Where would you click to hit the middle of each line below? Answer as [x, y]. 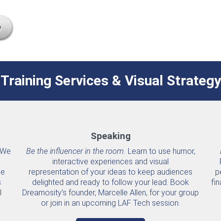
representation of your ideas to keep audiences [110, 172]
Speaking [110, 136]
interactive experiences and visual [110, 161]
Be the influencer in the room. [76, 151]
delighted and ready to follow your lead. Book [110, 182]
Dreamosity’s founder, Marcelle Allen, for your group [110, 192]
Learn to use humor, [160, 151]
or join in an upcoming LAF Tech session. [110, 203]
